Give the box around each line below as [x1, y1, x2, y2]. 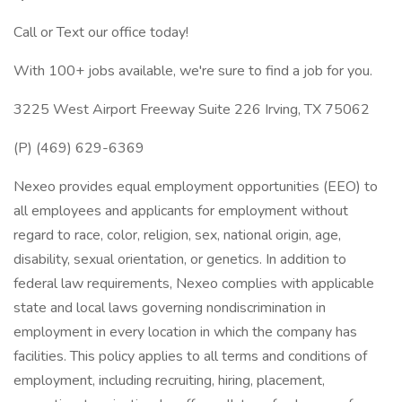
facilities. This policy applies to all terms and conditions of [13, 346, 367, 366]
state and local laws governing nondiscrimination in [13, 298, 326, 318]
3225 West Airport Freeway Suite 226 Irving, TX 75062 [13, 100, 370, 119]
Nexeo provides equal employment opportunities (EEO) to [13, 177, 378, 197]
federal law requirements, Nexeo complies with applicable [13, 274, 374, 293]
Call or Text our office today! [13, 22, 188, 42]
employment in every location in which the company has [13, 322, 357, 342]
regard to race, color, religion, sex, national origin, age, [13, 225, 341, 245]
